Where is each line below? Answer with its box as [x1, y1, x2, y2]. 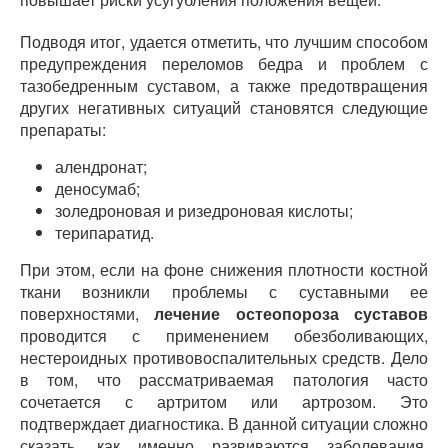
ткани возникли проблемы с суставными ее [20, 280, 428, 303]
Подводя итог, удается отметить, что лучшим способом [20, 30, 428, 53]
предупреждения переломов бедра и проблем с [20, 52, 428, 75]
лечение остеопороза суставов [154, 302, 429, 325]
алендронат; [55, 155, 147, 178]
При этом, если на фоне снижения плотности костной [20, 258, 428, 281]
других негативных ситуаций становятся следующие [20, 96, 428, 119]
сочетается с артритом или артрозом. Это [20, 390, 428, 413]
